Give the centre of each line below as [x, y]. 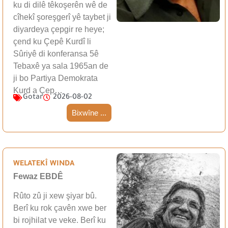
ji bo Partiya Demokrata [55, 78]
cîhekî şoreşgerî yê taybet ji [62, 17]
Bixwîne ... [89, 112]
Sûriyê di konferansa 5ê [56, 54]
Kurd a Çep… [38, 91]
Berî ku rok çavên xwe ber [60, 208]
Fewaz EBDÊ [38, 176]
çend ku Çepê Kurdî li [52, 42]
